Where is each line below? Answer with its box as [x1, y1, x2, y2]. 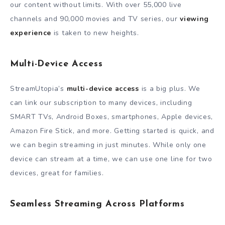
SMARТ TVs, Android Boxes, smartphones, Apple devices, [10, 112, 213, 122]
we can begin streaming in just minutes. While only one [10, 140, 206, 150]
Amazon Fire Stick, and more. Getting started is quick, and [10, 126, 214, 136]
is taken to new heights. [51, 28, 139, 38]
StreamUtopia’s [10, 84, 67, 94]
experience [10, 28, 51, 38]
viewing [180, 14, 209, 24]
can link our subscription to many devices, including [10, 98, 192, 108]
